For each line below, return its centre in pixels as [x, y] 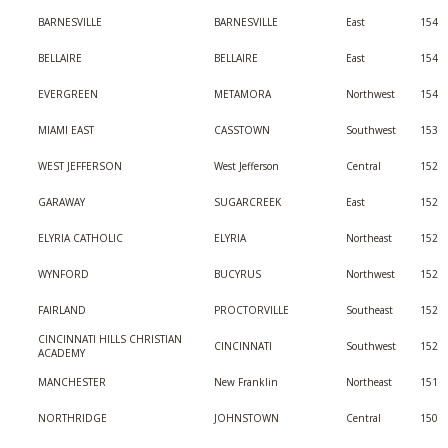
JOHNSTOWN [246, 418]
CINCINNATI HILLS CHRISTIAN [110, 339]
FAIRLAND [62, 310]
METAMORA [242, 94]
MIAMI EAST [66, 130]
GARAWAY [61, 202]
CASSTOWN [242, 130]
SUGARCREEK [247, 202]
